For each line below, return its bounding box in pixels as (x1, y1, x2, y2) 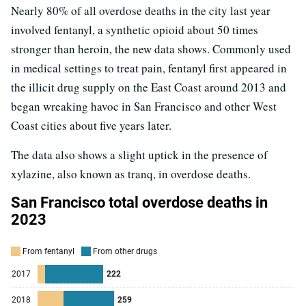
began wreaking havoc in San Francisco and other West (11, 98, 277, 115)
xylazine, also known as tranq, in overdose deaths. (11, 166, 251, 182)
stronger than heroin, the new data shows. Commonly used (11, 41, 291, 57)
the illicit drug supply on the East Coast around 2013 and (11, 79, 286, 96)
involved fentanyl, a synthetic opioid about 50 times (11, 22, 258, 38)
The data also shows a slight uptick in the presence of (11, 147, 268, 163)
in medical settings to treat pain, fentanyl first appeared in (11, 60, 287, 76)
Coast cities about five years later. (11, 117, 171, 134)
